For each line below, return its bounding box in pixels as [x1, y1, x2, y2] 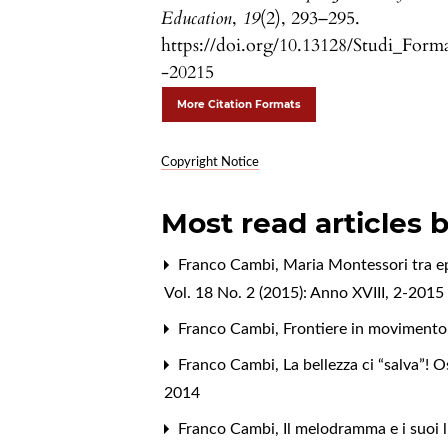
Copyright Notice [161, 156, 260, 170]
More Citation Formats [177, 98, 302, 112]
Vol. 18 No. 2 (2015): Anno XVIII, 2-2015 [164, 285, 445, 302]
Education [161, 6, 233, 32]
